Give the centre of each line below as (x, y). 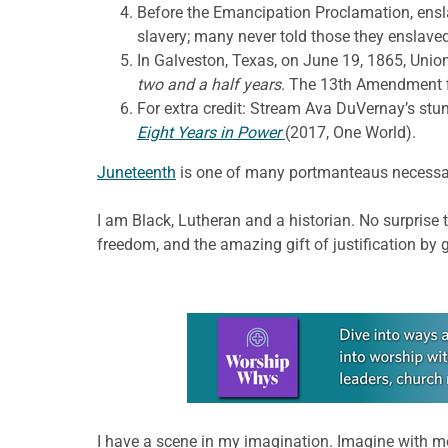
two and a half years (209, 84)
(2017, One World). (350, 132)
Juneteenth (136, 172)
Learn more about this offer (283, 324)
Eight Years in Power (211, 132)
